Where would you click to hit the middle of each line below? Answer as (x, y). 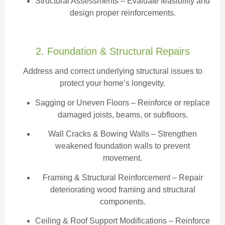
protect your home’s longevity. (113, 83)
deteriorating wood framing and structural (123, 189)
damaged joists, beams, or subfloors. (123, 115)
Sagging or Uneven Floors (82, 102)
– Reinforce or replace (170, 102)
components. (123, 201)
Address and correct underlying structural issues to (113, 71)
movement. (123, 158)
